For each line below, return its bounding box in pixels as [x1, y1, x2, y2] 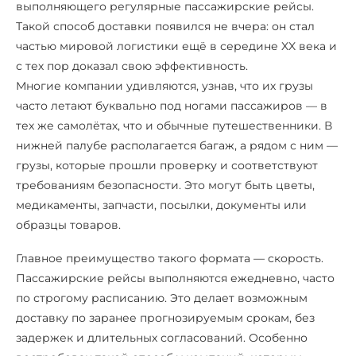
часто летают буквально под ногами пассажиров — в [16, 98, 327, 113]
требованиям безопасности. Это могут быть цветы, [16, 177, 315, 192]
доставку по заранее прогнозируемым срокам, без [16, 310, 315, 325]
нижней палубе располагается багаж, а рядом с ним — [16, 137, 338, 153]
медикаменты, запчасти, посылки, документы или [16, 197, 307, 212]
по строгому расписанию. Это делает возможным [16, 290, 308, 305]
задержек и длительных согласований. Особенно [16, 330, 308, 345]
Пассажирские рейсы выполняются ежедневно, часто [16, 270, 335, 285]
